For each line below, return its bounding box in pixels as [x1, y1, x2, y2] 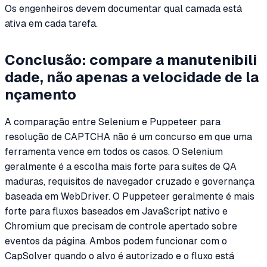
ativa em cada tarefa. [5, 18, 98, 30]
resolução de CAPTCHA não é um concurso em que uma [5, 131, 252, 143]
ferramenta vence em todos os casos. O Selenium [5, 146, 223, 158]
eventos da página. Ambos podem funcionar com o [5, 235, 227, 247]
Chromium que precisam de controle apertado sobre [5, 221, 237, 232]
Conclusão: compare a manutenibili [5, 52, 257, 69]
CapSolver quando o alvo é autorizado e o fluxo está [5, 250, 234, 262]
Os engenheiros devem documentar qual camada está [5, 3, 242, 15]
